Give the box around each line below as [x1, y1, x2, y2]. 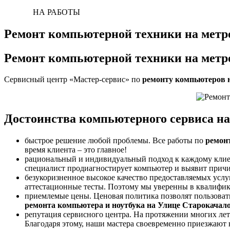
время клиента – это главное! [25, 145, 127, 155]
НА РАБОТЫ [33, 7, 80, 16]
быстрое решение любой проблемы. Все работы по [25, 136, 205, 145]
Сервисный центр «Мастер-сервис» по [4, 75, 140, 84]
